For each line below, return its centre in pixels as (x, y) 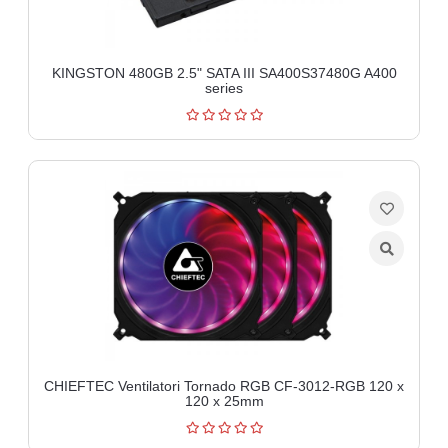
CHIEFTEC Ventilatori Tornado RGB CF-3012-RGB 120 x (224, 385)
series (224, 87)
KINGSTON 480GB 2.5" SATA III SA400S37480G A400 (224, 72)
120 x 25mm (224, 400)
